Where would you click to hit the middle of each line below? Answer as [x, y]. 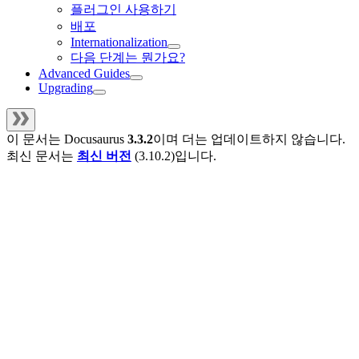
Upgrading [66, 88]
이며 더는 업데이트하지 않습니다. [249, 139]
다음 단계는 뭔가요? [128, 58]
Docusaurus [94, 139]
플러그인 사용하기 [123, 10]
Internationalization [119, 42]
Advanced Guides [84, 74]
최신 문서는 [42, 156]
